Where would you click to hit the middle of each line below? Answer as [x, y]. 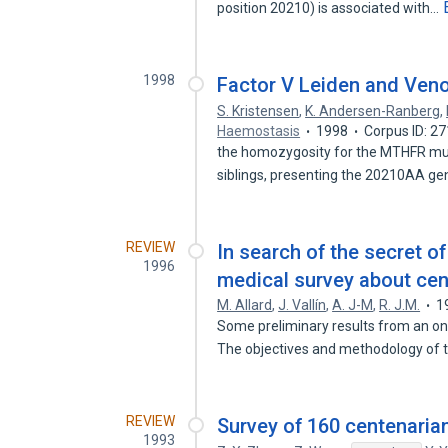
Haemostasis [259, 131]
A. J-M [353, 305]
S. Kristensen [258, 111]
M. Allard [245, 305]
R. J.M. [400, 305]
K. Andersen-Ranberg [373, 111]
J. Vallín [302, 305]
